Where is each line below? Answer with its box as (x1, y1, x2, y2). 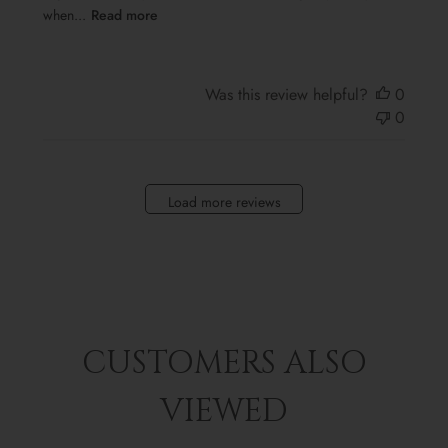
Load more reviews (167, 191, 281, 212)
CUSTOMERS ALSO (81, 342, 367, 386)
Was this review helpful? (205, 83, 369, 107)
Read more (90, 5, 158, 26)
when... (42, 5, 86, 26)
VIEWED (160, 390, 288, 434)
